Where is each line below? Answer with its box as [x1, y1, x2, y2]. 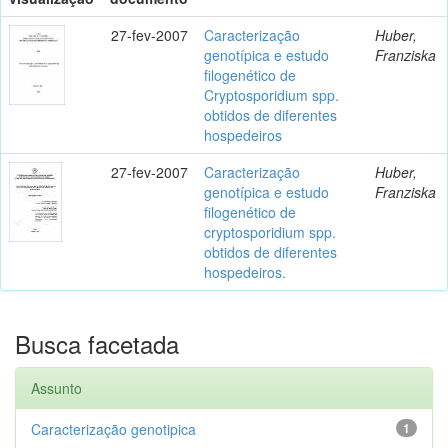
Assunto [31, 377, 82, 398]
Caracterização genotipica [31, 418, 196, 439]
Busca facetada [15, 325, 179, 361]
